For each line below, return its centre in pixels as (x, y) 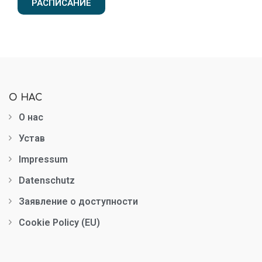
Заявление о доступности (78, 202)
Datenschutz (47, 181)
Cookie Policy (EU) (59, 223)
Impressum (43, 160)
